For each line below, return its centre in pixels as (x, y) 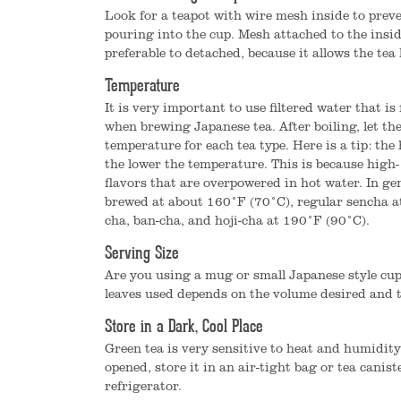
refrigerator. (143, 385)
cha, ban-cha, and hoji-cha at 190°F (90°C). (237, 220)
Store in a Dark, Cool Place (184, 328)
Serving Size (142, 254)
